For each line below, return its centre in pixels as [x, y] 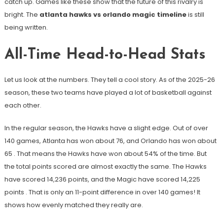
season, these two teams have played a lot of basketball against [108, 93]
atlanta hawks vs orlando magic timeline [113, 15]
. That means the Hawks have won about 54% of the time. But [110, 154]
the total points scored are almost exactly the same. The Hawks [105, 167]
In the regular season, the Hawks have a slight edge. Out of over [106, 128]
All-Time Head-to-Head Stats [105, 55]
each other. [23, 106]
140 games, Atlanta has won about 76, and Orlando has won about [110, 141]
